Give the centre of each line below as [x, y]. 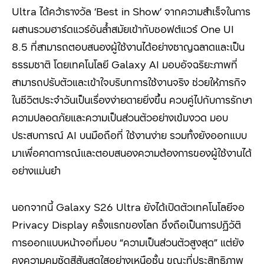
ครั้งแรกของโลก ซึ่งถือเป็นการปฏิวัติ [166, 225]
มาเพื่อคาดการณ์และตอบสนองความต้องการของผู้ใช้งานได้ [132, 153]
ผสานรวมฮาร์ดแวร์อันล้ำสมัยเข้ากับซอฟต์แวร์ [106, 29]
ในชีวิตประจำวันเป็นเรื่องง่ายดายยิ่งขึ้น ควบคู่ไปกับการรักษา [132, 100]
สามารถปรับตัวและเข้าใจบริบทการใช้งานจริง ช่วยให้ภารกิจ [129, 82]
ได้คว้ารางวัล [65, 11]
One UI [217, 29]
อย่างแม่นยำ [36, 170]
